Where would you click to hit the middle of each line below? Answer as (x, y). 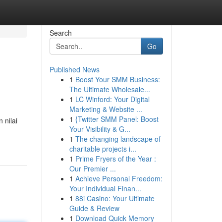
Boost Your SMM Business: (117, 79)
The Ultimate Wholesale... (110, 89)
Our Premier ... (92, 168)
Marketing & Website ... (106, 109)
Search (60, 33)
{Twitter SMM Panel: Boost (117, 119)
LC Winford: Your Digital (112, 99)
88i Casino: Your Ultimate (115, 198)
